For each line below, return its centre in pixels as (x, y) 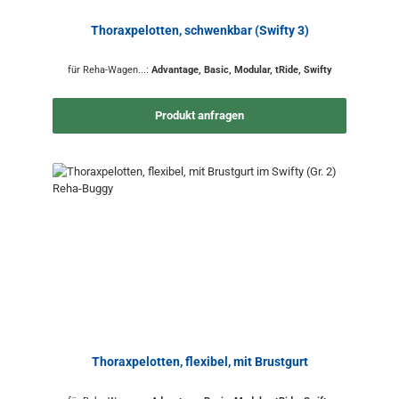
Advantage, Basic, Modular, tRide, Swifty (241, 70)
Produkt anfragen (199, 116)
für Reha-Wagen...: (109, 70)
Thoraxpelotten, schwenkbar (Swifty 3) (199, 31)
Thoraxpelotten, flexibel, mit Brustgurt (199, 362)
